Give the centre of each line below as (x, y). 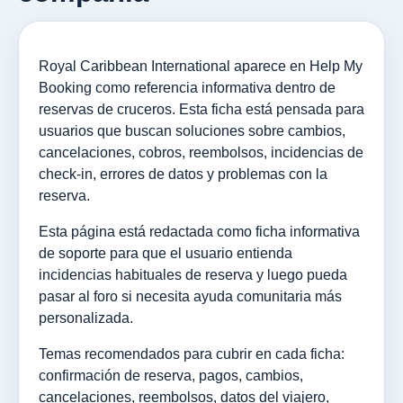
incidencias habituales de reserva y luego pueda (193, 274)
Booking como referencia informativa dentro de (187, 87)
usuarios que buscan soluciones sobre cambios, (192, 130)
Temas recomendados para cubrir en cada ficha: (192, 354)
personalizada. (86, 318)
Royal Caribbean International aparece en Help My (201, 66)
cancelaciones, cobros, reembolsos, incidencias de (201, 152)
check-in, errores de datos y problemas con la (183, 174)
